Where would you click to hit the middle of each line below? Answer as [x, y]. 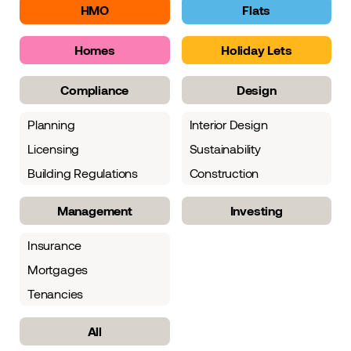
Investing [256, 210]
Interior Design [228, 124]
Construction [224, 172]
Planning [51, 124]
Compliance [95, 90]
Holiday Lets [256, 50]
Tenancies [56, 293]
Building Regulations [83, 172]
